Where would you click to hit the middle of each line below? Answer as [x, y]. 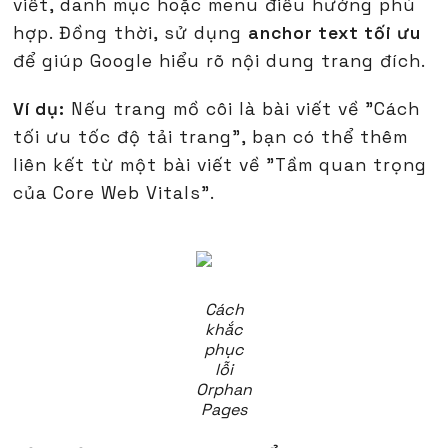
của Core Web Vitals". [114, 193]
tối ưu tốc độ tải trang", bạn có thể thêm [211, 137]
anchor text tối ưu [335, 33]
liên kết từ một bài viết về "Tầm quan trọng [220, 165]
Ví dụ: [39, 109]
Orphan [224, 390]
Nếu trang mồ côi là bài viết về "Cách [243, 109]
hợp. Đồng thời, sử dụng [131, 33]
